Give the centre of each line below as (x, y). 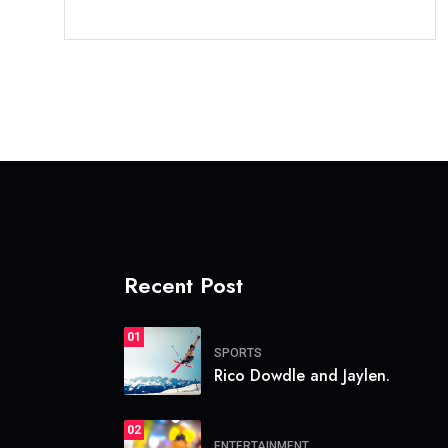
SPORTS (238, 352)
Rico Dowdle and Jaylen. (302, 375)
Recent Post (183, 285)
